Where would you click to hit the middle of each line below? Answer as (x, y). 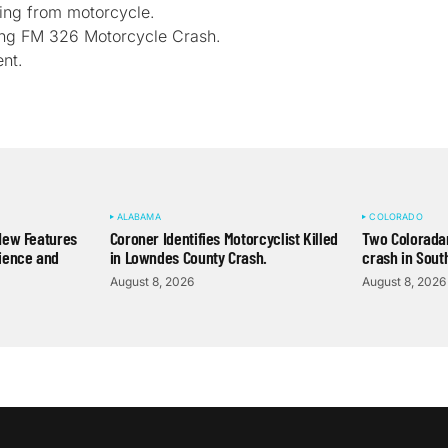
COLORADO (396, 216)
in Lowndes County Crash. (188, 257)
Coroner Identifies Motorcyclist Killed (223, 238)
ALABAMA (138, 216)
